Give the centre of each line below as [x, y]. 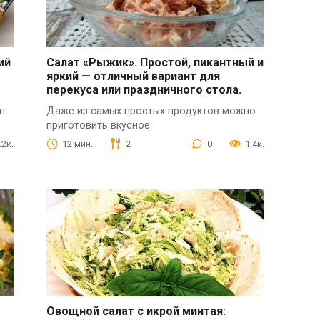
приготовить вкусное [99, 125]
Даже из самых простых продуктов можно [151, 111]
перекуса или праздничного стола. [144, 89]
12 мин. [78, 144]
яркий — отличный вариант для [134, 76]
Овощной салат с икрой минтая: [136, 311]
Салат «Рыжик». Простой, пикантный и [155, 62]
